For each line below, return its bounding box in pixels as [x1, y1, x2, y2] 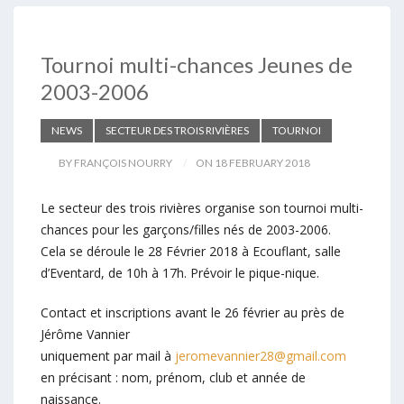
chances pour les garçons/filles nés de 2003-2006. [41, 220, 331, 238]
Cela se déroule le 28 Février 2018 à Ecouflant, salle [41, 242, 341, 260]
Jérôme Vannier [41, 325, 130, 343]
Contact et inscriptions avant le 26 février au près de [41, 303, 344, 321]
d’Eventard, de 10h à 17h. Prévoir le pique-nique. [41, 263, 319, 281]
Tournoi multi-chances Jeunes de [41, 50, 353, 78]
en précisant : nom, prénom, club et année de [41, 368, 306, 386]
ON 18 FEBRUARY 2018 [196, 155, 310, 170]
